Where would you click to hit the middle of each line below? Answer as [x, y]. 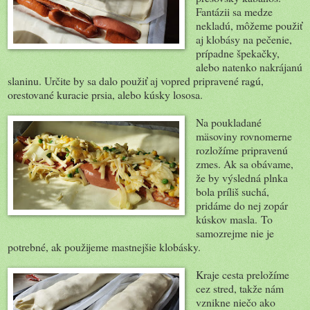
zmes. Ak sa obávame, [244, 164]
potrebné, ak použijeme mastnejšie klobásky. [104, 247]
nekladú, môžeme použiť [249, 26]
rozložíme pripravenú [241, 150]
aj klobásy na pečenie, [244, 39]
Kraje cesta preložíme [242, 275]
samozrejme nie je [235, 233]
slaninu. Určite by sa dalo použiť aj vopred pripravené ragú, [136, 81]
